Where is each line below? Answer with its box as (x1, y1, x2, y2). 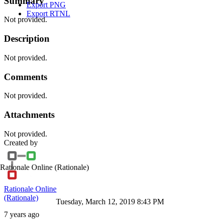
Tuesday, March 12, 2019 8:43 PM (56, 197, 164, 206)
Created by (4, 138, 38, 147)
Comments (4, 71, 47, 82)
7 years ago (4, 210, 39, 219)
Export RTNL (27, 9, 70, 18)
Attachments (4, 109, 55, 120)
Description (4, 33, 50, 44)
